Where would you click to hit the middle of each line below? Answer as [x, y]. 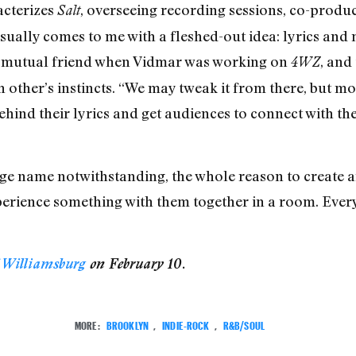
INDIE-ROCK [186, 323]
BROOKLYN [127, 323]
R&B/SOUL [244, 323]
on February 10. [135, 264]
